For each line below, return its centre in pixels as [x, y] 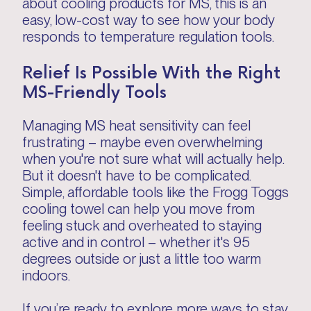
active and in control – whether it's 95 [136, 242]
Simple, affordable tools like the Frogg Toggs [155, 192]
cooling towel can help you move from [138, 209]
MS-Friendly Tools [94, 91]
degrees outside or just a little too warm [142, 259]
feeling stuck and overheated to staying [142, 225]
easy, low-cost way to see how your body [149, 20]
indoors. [46, 275]
